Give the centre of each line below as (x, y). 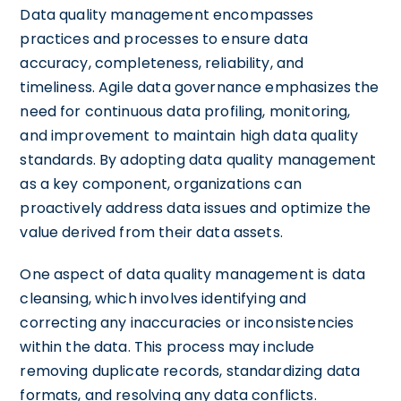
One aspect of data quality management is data (193, 274)
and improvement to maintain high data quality (189, 135)
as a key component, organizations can (161, 183)
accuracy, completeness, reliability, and (162, 63)
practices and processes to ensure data (164, 38)
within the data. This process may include (167, 346)
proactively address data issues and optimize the (196, 208)
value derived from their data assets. (151, 232)
